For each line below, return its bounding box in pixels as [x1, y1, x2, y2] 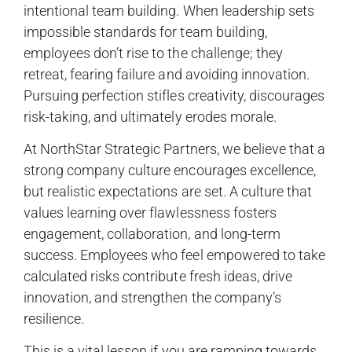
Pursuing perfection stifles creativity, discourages [23, 86, 325, 104]
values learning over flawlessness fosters [23, 203, 277, 221]
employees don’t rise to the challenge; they [23, 44, 283, 61]
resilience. [23, 310, 85, 327]
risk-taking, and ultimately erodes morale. [23, 108, 277, 125]
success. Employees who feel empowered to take [23, 246, 325, 263]
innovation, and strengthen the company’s [23, 288, 281, 306]
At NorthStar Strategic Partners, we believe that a [23, 140, 325, 157]
